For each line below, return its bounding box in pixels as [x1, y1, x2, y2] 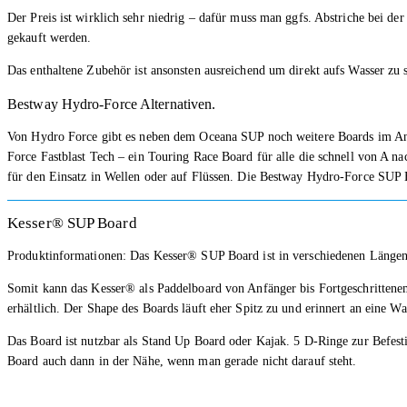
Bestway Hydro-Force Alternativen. [7, 95, 216, 112]
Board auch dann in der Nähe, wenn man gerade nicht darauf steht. [7, 353, 357, 368]
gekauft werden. [7, 30, 92, 45]
